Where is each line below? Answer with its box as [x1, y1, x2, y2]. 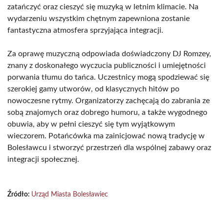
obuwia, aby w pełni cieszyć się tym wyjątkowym [7, 120, 175, 128]
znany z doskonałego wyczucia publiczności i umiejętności [7, 62, 206, 69]
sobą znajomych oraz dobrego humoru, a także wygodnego [7, 109, 207, 116]
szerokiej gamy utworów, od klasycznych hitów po [7, 85, 179, 93]
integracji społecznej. [7, 155, 79, 163]
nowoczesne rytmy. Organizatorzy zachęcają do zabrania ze [7, 97, 210, 105]
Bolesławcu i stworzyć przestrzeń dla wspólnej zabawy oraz [7, 144, 211, 152]
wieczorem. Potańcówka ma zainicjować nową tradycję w [7, 132, 205, 140]
